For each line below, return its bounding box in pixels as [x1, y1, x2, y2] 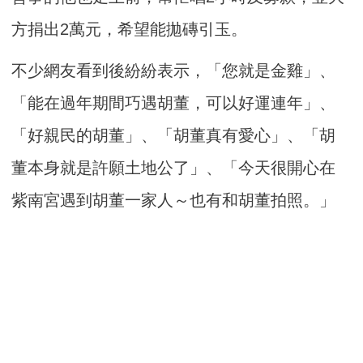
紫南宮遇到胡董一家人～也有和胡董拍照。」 [11, 191, 336, 210]
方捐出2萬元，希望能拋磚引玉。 [11, 20, 248, 39]
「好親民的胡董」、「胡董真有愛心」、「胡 [11, 126, 336, 145]
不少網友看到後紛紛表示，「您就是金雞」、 [11, 62, 336, 80]
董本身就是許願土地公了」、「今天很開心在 [11, 159, 336, 177]
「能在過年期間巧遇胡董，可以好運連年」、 [11, 94, 336, 113]
